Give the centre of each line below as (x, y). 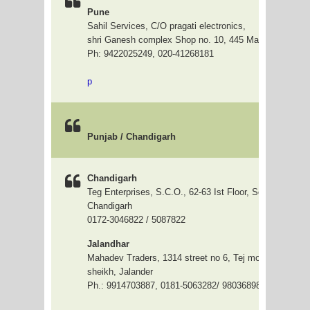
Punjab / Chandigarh (131, 137)
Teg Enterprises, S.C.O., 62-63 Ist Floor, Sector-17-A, (195, 192)
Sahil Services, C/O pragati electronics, (166, 26)
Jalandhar (108, 244)
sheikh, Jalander (120, 272)
